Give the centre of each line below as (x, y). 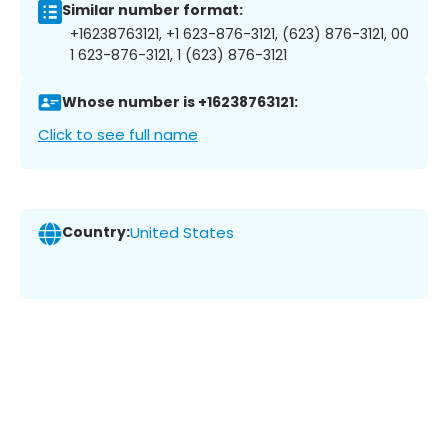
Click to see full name (118, 134)
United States (182, 233)
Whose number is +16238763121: (180, 102)
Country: (96, 232)
